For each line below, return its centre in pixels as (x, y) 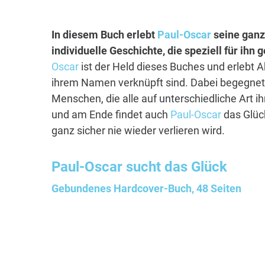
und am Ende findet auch (111, 115)
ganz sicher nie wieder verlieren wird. (138, 131)
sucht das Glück (175, 167)
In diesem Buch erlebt (104, 35)
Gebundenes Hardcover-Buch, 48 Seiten (146, 189)
